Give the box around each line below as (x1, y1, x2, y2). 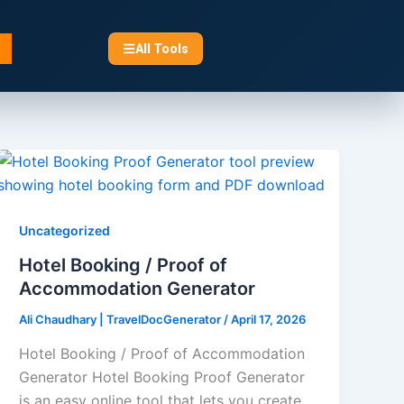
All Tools (134, 41, 188, 56)
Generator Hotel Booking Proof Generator (19, 367, 306, 386)
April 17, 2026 (231, 312, 307, 327)
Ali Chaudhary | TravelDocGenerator (19, 312, 225, 327)
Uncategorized (19, 223, 111, 239)
